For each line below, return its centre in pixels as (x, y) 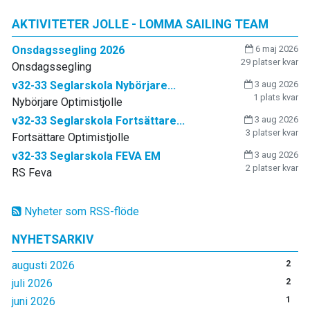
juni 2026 (34, 301)
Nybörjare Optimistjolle (67, 102)
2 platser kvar (272, 168)
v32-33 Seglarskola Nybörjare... (94, 85)
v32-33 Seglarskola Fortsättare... (98, 121)
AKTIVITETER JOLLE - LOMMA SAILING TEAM (140, 24)
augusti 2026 (43, 265)
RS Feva (32, 173)
